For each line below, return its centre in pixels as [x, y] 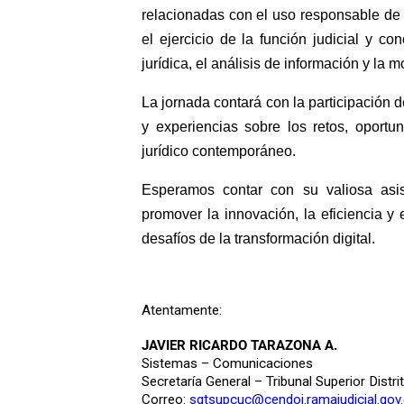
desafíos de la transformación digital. [258, 238]
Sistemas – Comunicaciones [227, 363]
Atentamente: [182, 310]
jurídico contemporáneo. [219, 151]
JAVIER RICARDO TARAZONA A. [239, 345]
